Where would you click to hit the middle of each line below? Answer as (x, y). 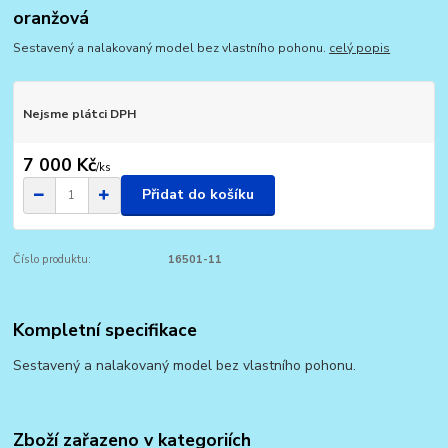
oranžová (51, 17)
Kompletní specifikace (105, 330)
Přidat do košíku (198, 195)
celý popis (360, 48)
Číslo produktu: (52, 259)
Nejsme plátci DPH (79, 114)
